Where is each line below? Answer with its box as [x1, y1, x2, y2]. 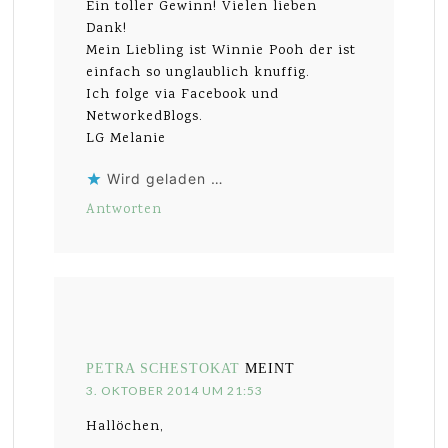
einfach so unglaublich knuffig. [86, 62, 311, 83]
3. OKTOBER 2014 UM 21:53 [86, 382, 264, 398]
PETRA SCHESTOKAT [86, 360, 241, 376]
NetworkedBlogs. [86, 106, 204, 127]
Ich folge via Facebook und [86, 84, 280, 105]
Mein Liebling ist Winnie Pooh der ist [86, 40, 357, 61]
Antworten [86, 199, 163, 220]
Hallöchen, [86, 416, 165, 437]
